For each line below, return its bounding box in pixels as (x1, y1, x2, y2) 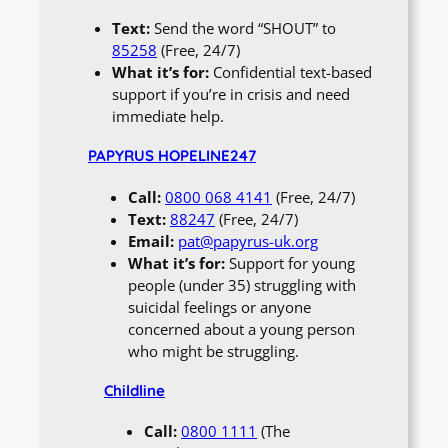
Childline (104, 380, 165, 400)
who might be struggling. (128, 340, 299, 361)
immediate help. (112, 106, 224, 127)
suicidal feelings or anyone (128, 296, 311, 317)
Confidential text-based (209, 62, 372, 83)
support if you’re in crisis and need (112, 84, 350, 105)
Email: (128, 230, 174, 251)
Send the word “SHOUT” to (150, 18, 336, 39)
